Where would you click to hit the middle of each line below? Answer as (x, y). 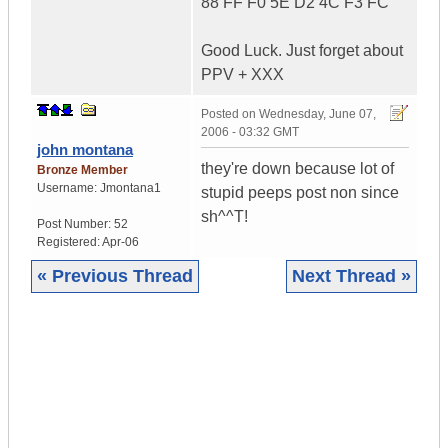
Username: (68, 188)
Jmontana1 (130, 188)
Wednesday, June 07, (317, 114)
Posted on (230, 114)
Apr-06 (120, 242)
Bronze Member (82, 170)
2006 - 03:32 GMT (250, 132)
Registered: (69, 242)
